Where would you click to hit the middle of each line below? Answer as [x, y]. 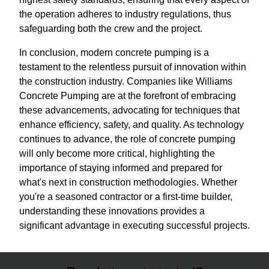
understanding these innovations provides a [112, 211]
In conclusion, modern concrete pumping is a [114, 53]
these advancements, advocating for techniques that [129, 110]
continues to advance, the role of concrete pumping [127, 139]
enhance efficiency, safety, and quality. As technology [131, 125]
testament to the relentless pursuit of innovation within [133, 67]
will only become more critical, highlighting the [117, 153]
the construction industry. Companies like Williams [126, 81]
